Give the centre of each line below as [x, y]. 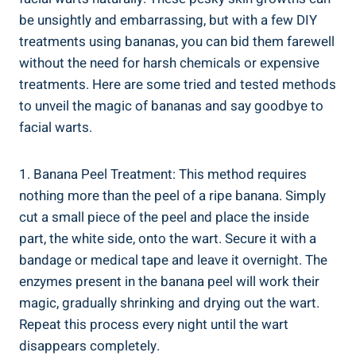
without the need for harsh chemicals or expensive [169, 63]
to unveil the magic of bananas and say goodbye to [171, 106]
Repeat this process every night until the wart [154, 324]
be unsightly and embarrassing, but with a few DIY [168, 20]
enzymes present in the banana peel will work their [169, 281]
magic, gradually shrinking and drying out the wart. [169, 303]
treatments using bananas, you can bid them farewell [177, 41]
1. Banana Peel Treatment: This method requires [163, 174]
